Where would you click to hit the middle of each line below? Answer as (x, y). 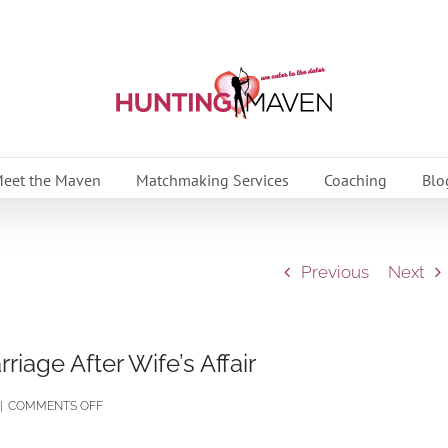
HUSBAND (131, 431)
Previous (335, 272)
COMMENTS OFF (55, 406)
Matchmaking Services (212, 179)
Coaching (355, 179)
